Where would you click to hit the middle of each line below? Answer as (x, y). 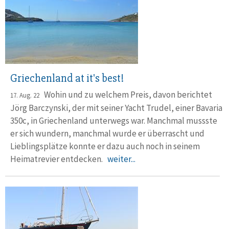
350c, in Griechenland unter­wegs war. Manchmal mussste (114, 120)
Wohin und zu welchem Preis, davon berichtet (126, 94)
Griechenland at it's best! (67, 78)
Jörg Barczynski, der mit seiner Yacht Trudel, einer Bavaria (116, 108)
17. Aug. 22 (25, 95)
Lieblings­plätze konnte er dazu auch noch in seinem (105, 146)
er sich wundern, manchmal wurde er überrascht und (107, 133)
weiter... (121, 159)
